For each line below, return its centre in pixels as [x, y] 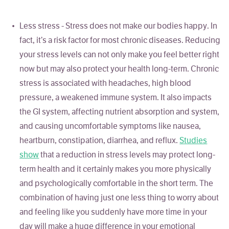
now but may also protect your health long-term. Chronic [119, 70]
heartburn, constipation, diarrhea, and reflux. [100, 141]
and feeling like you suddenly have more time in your [113, 213]
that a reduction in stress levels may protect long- [127, 156]
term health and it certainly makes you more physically [116, 170]
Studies [193, 141]
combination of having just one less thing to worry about [119, 199]
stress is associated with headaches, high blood [106, 84]
